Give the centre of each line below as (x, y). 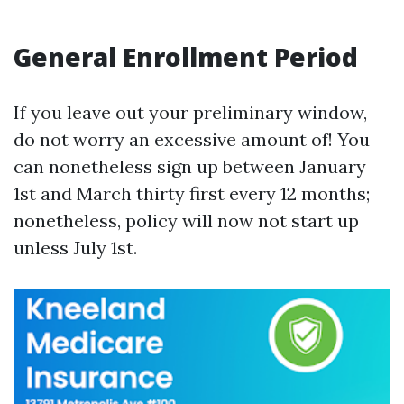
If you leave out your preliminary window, (190, 112)
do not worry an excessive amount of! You (192, 139)
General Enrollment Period (186, 57)
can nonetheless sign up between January (190, 166)
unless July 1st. (75, 248)
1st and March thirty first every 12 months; (192, 193)
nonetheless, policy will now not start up (186, 220)
